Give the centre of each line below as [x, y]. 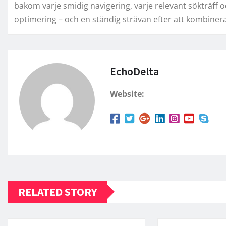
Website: [127, 94]
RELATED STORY [58, 191]
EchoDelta [134, 71]
